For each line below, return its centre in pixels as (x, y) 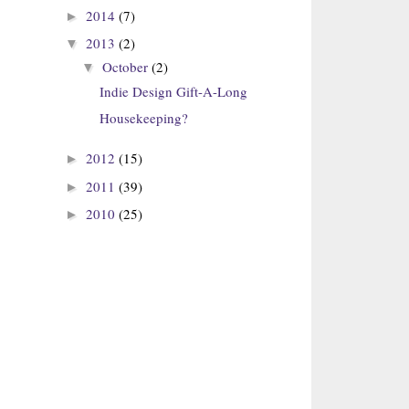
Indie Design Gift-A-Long (173, 91)
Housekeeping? (143, 118)
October (127, 67)
